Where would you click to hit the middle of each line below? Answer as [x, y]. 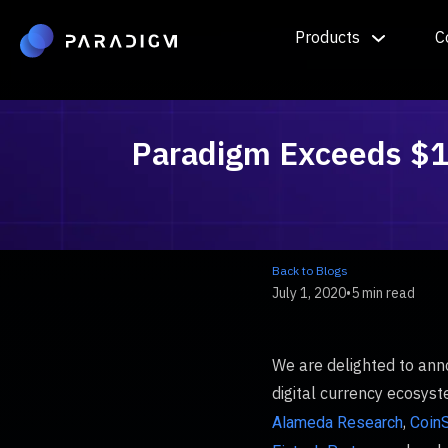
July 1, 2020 [309, 293]
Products [327, 36]
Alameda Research [337, 422]
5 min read [383, 293]
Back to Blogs [310, 270]
